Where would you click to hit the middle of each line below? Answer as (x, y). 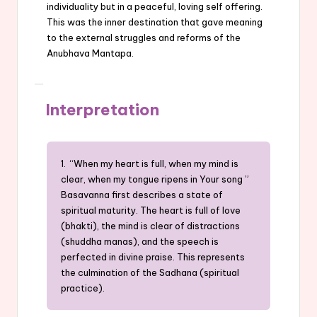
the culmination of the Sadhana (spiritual (150, 272)
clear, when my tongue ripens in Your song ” (155, 179)
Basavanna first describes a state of (142, 194)
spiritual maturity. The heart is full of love (151, 210)
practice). (83, 288)
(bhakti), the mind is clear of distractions (150, 225)
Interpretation (102, 109)
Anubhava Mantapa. (90, 53)
